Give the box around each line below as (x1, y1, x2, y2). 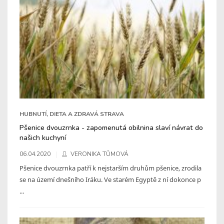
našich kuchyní (19, 132, 66, 142)
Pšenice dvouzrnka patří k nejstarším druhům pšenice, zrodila (19, 163, 201, 172)
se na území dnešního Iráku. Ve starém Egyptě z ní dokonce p (19, 174, 201, 184)
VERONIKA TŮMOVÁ (70, 149, 128, 158)
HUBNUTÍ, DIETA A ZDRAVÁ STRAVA (19, 109, 124, 118)
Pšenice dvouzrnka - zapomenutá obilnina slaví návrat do (19, 122, 203, 132)
